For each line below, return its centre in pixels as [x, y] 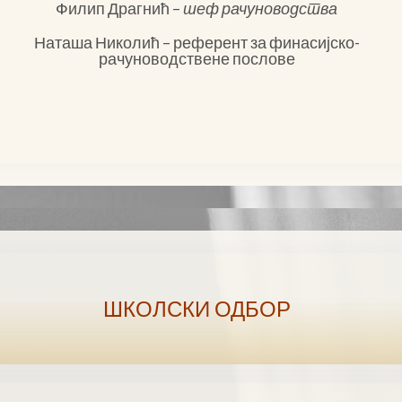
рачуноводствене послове [197, 58]
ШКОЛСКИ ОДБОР [197, 308]
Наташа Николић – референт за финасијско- [197, 42]
